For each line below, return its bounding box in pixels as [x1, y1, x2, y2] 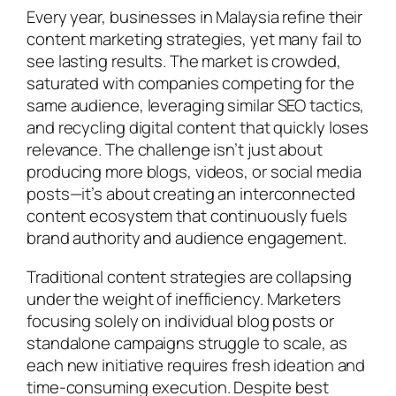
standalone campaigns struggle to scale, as [27, 331, 347, 354]
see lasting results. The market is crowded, [27, 49, 341, 73]
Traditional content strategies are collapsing [27, 264, 352, 288]
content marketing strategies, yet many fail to [27, 27, 362, 51]
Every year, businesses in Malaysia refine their [27, 5, 363, 29]
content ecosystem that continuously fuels [27, 204, 347, 228]
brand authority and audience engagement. [27, 226, 346, 250]
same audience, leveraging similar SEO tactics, [27, 94, 365, 118]
